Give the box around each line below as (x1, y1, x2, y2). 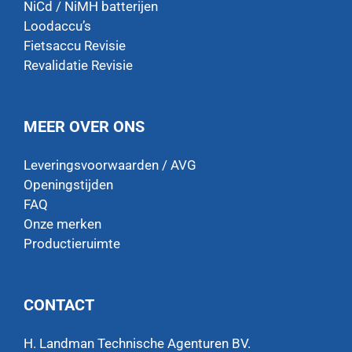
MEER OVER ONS (24, 117, 145, 137)
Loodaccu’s (24, 18, 91, 35)
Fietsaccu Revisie (24, 38, 126, 54)
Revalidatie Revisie (24, 57, 133, 74)
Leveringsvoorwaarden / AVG (24, 157, 196, 174)
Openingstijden (24, 177, 113, 193)
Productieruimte (24, 236, 120, 252)
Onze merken (24, 216, 101, 233)
